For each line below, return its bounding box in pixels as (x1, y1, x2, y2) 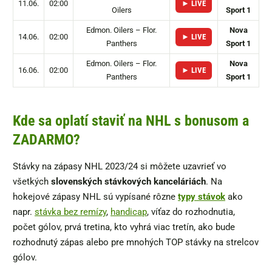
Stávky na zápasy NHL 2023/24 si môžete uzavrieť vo (13, 160, 226, 172)
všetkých (13, 175, 49, 187)
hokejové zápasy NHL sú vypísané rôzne (13, 191, 175, 202)
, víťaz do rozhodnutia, (147, 206, 235, 217)
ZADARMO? (13, 131, 80, 148)
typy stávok (178, 191, 225, 202)
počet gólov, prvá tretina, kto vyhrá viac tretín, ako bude (13, 221, 235, 233)
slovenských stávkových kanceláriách (49, 175, 206, 187)
